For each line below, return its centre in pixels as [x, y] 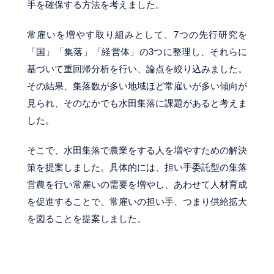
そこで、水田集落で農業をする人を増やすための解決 [137, 150]
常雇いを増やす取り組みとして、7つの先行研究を [137, 35]
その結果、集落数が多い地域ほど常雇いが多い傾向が [137, 86]
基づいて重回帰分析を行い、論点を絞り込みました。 [137, 69]
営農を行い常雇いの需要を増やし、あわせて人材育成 [137, 185]
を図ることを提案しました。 [86, 219]
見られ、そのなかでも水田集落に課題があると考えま [137, 103]
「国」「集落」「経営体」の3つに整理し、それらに [137, 52]
